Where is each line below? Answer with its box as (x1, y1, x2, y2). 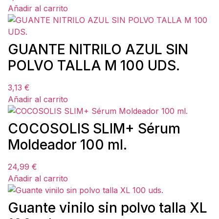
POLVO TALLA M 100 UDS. (8, 57, 180, 74)
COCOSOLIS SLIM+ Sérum (8, 120, 180, 137)
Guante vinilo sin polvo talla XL (8, 199, 207, 216)
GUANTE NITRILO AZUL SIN (8, 41, 188, 58)
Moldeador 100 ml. (8, 136, 127, 153)
